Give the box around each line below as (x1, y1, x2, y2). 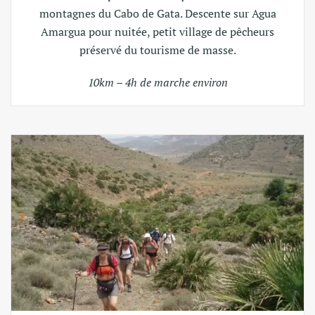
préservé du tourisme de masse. (79, 41, 236, 58)
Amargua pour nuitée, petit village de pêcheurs (41, 23, 274, 39)
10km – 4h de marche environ (87, 74, 228, 90)
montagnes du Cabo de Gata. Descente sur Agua (39, 5, 276, 21)
